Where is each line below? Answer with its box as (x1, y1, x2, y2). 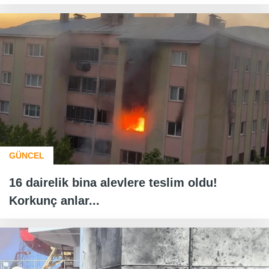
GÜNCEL (9, 151, 44, 161)
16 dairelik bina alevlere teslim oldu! (9, 176, 217, 190)
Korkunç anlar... (9, 194, 100, 208)
